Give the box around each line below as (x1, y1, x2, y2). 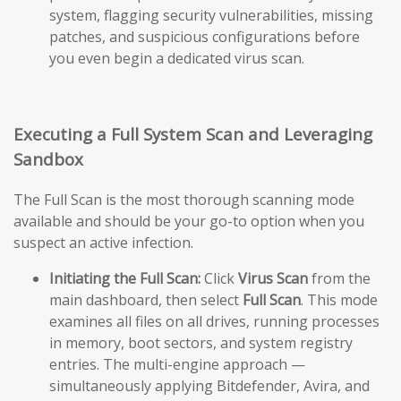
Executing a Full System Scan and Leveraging (13, 122, 372, 145)
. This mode (301, 289, 378, 310)
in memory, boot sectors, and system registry (49, 332, 353, 353)
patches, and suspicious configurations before (49, 27, 360, 47)
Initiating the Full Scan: (49, 268, 200, 288)
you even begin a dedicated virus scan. (49, 48, 304, 69)
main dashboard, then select (49, 289, 243, 310)
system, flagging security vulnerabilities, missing (49, 5, 373, 26)
